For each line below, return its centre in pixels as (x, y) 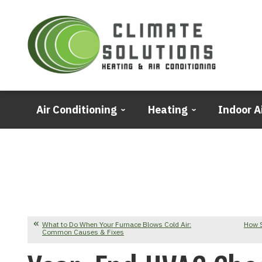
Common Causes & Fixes (83, 232)
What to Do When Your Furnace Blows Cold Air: (117, 225)
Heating (168, 110)
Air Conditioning (77, 110)
